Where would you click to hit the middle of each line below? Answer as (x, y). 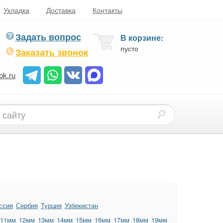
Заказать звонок (52, 52)
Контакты (108, 10)
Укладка (16, 10)
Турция (51, 205)
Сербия (27, 205)
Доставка (61, 10)
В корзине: (142, 38)
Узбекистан (81, 205)
